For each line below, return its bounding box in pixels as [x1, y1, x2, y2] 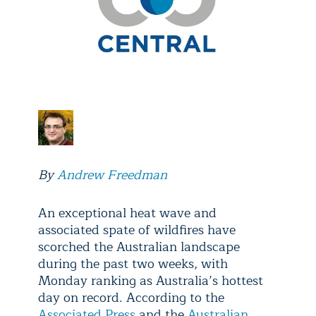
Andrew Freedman [57, 164, 167, 186]
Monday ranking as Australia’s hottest [38, 270, 263, 291]
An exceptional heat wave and [38, 202, 217, 224]
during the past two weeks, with [38, 253, 228, 274]
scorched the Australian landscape [38, 236, 240, 257]
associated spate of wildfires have [38, 219, 236, 241]
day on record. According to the [38, 287, 224, 308]
